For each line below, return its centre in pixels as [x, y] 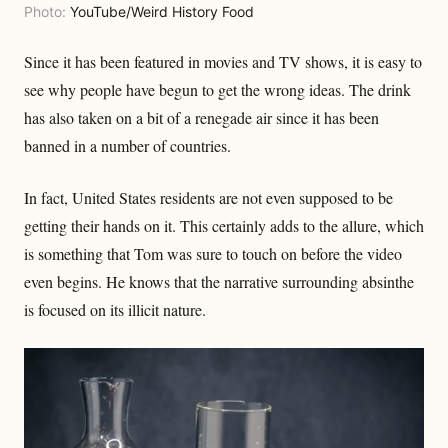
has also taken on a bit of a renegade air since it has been [201, 117]
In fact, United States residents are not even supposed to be [208, 197]
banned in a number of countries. [127, 145]
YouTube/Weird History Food [162, 11]
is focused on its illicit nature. [115, 309]
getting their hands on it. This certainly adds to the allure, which [224, 225]
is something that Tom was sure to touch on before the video [213, 253]
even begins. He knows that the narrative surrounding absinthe [219, 281]
